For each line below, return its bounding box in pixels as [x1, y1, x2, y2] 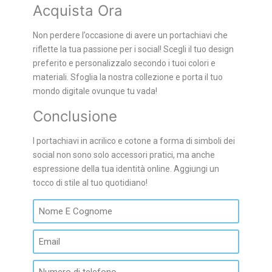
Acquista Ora [33, 2, 123, 20]
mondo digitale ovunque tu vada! [33, 86, 157, 97]
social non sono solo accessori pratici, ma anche [33, 150, 215, 160]
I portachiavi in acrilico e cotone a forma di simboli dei [33, 136, 235, 146]
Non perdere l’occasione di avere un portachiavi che [33, 30, 228, 41]
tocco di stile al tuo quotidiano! [33, 178, 148, 188]
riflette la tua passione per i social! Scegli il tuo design [33, 44, 234, 55]
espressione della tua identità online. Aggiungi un [33, 164, 219, 174]
